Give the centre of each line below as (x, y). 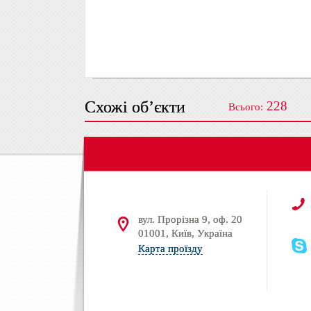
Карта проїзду (170, 249)
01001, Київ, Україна (185, 233)
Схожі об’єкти (135, 107)
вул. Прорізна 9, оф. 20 (190, 219)
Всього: (246, 107)
